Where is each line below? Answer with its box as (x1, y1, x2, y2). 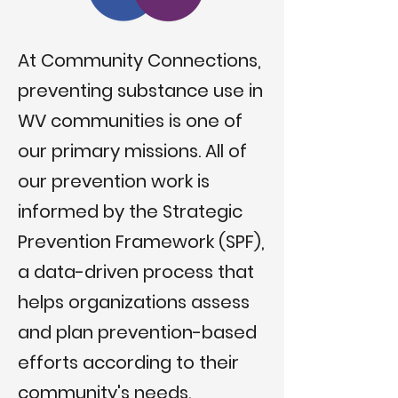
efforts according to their (18, 350, 239, 375)
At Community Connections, (18, 48, 261, 73)
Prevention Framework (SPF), (18, 229, 265, 254)
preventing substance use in (18, 78, 263, 103)
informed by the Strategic (18, 199, 243, 224)
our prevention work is (18, 169, 210, 194)
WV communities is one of (18, 108, 243, 133)
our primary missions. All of (18, 139, 247, 163)
